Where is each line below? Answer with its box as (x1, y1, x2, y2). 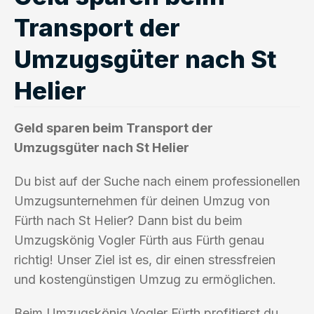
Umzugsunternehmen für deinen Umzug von (14, 193, 270, 208)
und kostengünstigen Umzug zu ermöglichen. (14, 271, 276, 287)
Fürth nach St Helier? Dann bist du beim (14, 212, 243, 228)
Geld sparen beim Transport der (14, 120, 213, 135)
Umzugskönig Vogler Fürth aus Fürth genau (14, 232, 264, 247)
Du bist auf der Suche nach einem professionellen (14, 173, 300, 189)
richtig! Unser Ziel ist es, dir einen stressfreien (14, 252, 275, 267)
